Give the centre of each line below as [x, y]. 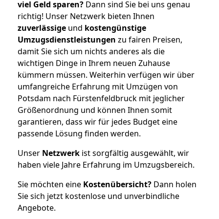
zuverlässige [42, 28]
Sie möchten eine [50, 184]
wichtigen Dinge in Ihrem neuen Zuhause [94, 63]
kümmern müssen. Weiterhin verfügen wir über [106, 75]
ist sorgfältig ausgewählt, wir [134, 153]
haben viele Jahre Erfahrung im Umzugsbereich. [106, 164]
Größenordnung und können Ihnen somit [95, 110]
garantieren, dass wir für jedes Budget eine [98, 121]
